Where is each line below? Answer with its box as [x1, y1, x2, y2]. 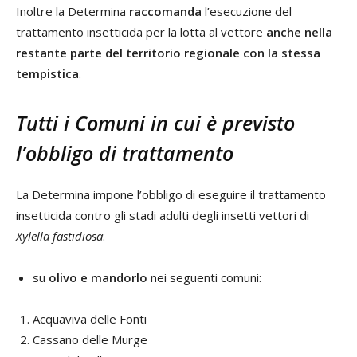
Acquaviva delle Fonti [33, 310, 147, 327]
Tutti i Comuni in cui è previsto [16, 108, 295, 136]
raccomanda [129, 2, 202, 19]
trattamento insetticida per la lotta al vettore [16, 23, 266, 40]
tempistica [16, 65, 79, 81]
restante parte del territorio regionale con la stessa [16, 44, 320, 61]
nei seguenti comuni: [151, 269, 261, 285]
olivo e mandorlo [49, 269, 151, 285]
